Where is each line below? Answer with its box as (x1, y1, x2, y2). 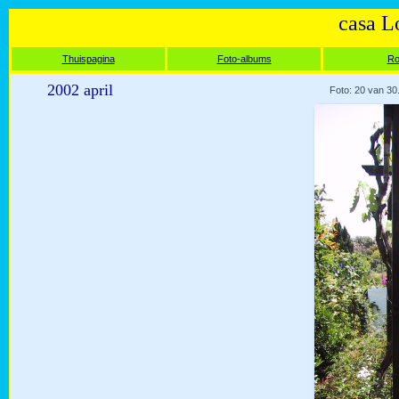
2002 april (47, 81, 113, 99)
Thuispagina (61, 53, 115, 64)
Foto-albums (216, 53, 272, 64)
